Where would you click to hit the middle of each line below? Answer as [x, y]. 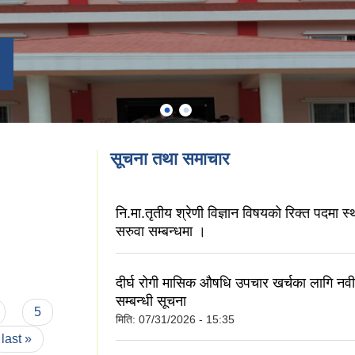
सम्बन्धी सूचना [151, 301]
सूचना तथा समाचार [170, 159]
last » [17, 339]
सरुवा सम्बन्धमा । [161, 231]
